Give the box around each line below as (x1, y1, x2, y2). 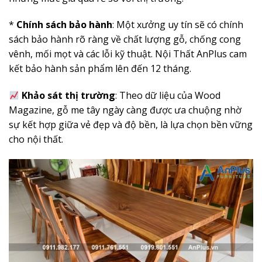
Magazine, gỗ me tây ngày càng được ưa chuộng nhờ (9, 104, 242, 117)
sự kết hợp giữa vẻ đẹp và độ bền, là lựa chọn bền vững (9, 118, 253, 132)
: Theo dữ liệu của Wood (115, 89, 221, 102)
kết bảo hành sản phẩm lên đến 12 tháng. (9, 62, 191, 75)
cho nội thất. (9, 133, 63, 146)
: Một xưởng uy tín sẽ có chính (112, 18, 243, 32)
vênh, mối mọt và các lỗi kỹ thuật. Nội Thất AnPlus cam (9, 47, 247, 61)
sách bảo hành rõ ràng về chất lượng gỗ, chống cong (9, 33, 241, 46)
